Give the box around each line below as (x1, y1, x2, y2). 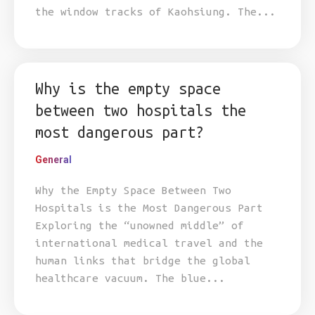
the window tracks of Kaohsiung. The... (35, 6, 276, 18)
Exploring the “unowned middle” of (35, 219, 244, 231)
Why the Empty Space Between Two (35, 184, 231, 196)
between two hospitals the (35, 102, 246, 119)
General (35, 154, 72, 165)
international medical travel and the (35, 237, 263, 249)
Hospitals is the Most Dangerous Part (35, 202, 263, 214)
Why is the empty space (35, 80, 221, 97)
